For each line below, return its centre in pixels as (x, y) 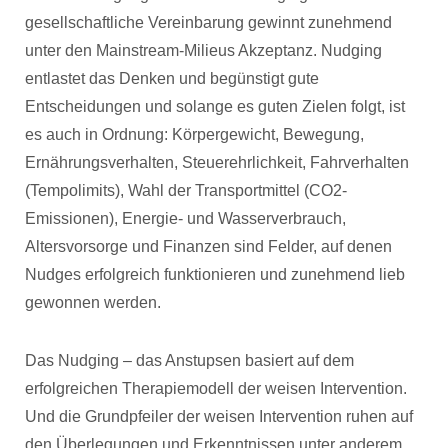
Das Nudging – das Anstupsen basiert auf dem (189, 360)
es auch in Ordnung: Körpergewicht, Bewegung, (194, 134)
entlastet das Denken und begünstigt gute (172, 78)
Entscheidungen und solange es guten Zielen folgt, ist (215, 106)
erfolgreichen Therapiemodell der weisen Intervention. (216, 388)
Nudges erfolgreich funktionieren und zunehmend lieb (215, 274)
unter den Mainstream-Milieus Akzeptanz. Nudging (203, 50)
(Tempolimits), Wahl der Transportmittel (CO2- (186, 190)
